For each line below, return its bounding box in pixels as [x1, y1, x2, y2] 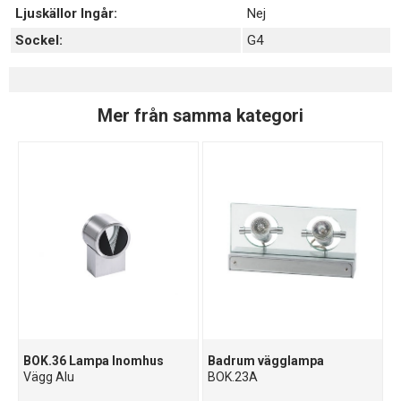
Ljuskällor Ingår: [15, 5, 117, 22]
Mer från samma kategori [98, 105, 303, 126]
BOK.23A [208, 370, 259, 385]
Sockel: [15, 32, 63, 49]
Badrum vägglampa [208, 354, 325, 369]
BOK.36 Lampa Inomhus [23, 354, 165, 369]
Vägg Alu [23, 370, 75, 385]
